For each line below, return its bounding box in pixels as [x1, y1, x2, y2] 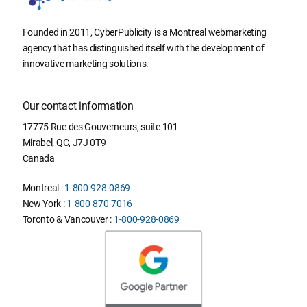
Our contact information [22, 99, 134, 112]
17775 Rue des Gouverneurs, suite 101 [22, 121, 178, 132]
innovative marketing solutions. [22, 58, 149, 69]
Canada [22, 152, 55, 164]
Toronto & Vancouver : [22, 213, 114, 225]
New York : [22, 197, 67, 209]
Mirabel [22, 136, 53, 148]
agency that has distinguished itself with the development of [22, 42, 265, 53]
